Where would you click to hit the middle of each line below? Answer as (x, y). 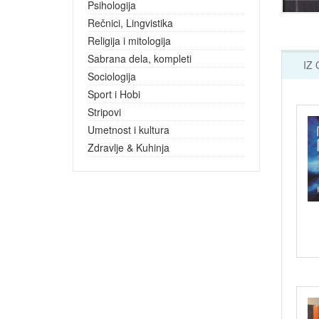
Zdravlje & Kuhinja (129, 147)
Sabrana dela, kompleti (140, 58)
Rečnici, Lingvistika (130, 22)
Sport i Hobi (114, 94)
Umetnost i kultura (129, 129)
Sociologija (112, 76)
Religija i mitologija (129, 40)
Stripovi (104, 111)
